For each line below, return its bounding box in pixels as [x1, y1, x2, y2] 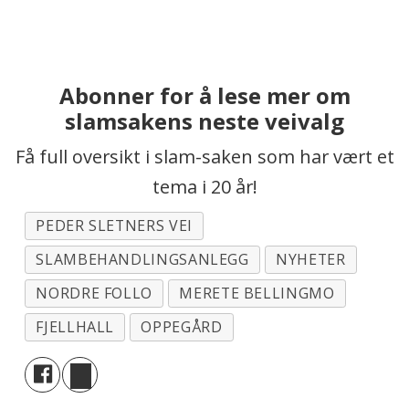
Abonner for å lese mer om [58, 80, 351, 111]
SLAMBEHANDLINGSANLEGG [36, 248, 249, 269]
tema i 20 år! [152, 173, 257, 199]
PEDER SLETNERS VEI [36, 215, 193, 236]
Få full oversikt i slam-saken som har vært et [15, 143, 394, 169]
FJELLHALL [36, 316, 115, 337]
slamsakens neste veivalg [65, 106, 344, 137]
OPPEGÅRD [141, 316, 223, 337]
